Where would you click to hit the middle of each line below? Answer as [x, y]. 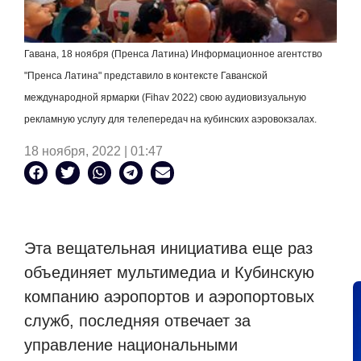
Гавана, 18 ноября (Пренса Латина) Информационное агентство [173, 54]
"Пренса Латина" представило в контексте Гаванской [146, 76]
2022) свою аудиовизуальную [239, 98]
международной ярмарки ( [85, 98]
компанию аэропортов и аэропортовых [169, 297]
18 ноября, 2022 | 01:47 [93, 151]
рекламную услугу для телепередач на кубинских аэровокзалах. [170, 120]
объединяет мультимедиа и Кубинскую [169, 273]
